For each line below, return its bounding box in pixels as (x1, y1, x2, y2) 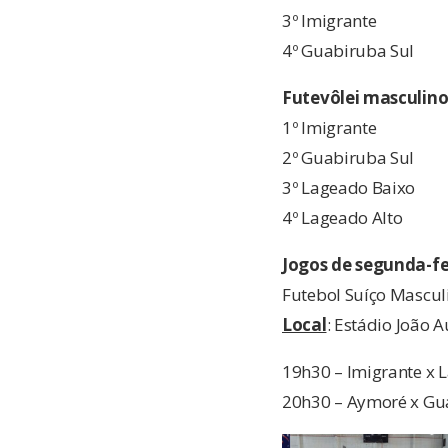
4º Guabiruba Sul (282, 38, 415, 62)
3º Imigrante (282, 8, 377, 32)
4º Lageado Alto (282, 205, 403, 229)
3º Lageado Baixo (282, 175, 416, 199)
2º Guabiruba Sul (282, 145, 415, 169)
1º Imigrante (282, 115, 381, 139)
